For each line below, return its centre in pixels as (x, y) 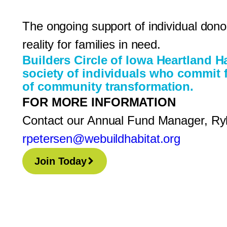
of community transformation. (108, 86)
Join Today (61, 161)
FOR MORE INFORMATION (99, 102)
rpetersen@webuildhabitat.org (102, 138)
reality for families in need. (92, 44)
